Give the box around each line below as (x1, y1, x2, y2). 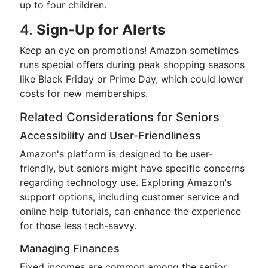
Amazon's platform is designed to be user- (20, 148, 213, 160)
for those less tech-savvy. (20, 220, 136, 232)
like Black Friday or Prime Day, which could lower (20, 73, 243, 85)
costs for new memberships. (20, 87, 148, 99)
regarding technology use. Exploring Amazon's (20, 176, 232, 188)
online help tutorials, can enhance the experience (20, 205, 241, 217)
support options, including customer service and (20, 191, 239, 203)
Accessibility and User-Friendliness (20, 129, 201, 142)
